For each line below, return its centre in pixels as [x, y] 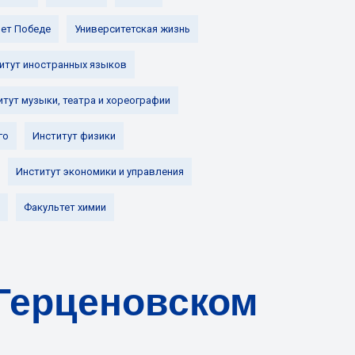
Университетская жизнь [132, 29]
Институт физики [74, 136]
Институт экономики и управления [100, 172]
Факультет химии [65, 207]
